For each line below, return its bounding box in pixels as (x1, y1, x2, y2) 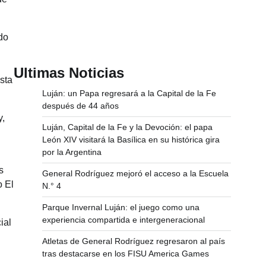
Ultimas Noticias (14, 65, 124, 81)
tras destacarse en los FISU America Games (42, 249, 209, 259)
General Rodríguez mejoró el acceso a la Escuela (42, 169, 229, 179)
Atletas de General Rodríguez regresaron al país (42, 236, 225, 246)
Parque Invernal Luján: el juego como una (42, 202, 199, 213)
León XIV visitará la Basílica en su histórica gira (42, 135, 220, 145)
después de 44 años (42, 101, 119, 111)
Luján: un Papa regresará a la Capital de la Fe (42, 88, 216, 99)
